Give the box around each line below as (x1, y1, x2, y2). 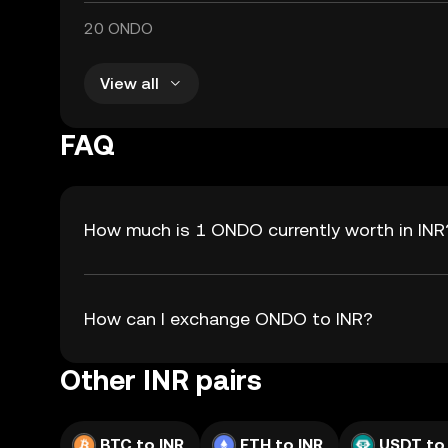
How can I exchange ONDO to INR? (84, 308, 373, 329)
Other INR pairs (60, 364, 262, 396)
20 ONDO (84, 19, 153, 38)
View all (100, 73, 159, 93)
